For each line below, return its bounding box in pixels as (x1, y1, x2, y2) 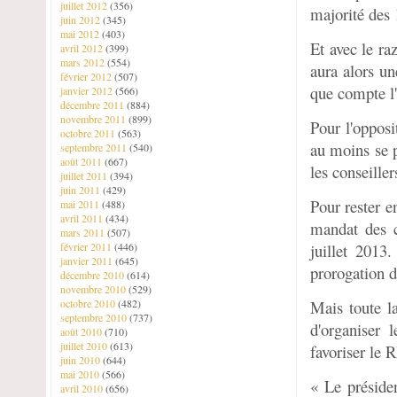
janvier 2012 (60, 83, 115, 97)
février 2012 (60, 69, 114, 83)
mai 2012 (60, 27, 102, 41)
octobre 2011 (60, 126, 118, 140)
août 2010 (60, 324, 105, 339)
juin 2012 (60, 12, 103, 27)
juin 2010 (60, 353, 103, 367)
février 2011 (60, 239, 114, 253)
